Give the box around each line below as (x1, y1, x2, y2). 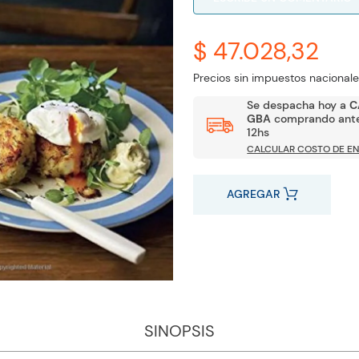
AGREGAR (226, 186, 280, 201)
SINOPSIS (144, 320, 215, 341)
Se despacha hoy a (247, 97, 350, 112)
